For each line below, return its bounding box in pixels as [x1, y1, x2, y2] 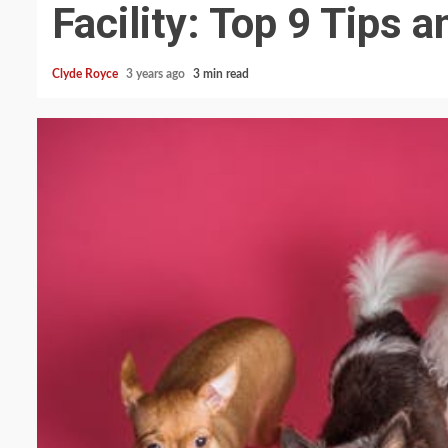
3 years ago [126, 68, 188, 80]
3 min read [193, 68, 249, 80]
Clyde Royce [52, 68, 121, 80]
